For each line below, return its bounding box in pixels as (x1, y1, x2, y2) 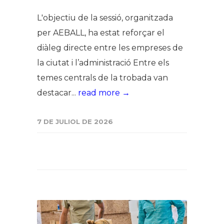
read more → (78, 87, 130, 97)
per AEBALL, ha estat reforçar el (37, 27, 164, 37)
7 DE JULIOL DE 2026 (37, 117, 113, 125)
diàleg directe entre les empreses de (37, 42, 183, 52)
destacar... (37, 87, 78, 97)
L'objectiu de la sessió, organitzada (37, 12, 173, 22)
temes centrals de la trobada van (37, 72, 168, 82)
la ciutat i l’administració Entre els (37, 57, 169, 67)
